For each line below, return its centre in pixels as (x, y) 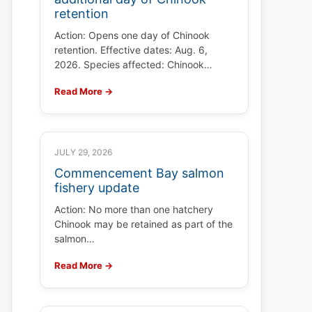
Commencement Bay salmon (139, 173)
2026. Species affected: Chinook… (133, 64)
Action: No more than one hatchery (134, 209)
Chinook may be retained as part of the (143, 224)
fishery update (97, 188)
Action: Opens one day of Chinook (132, 35)
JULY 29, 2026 (83, 152)
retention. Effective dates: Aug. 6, (131, 50)
